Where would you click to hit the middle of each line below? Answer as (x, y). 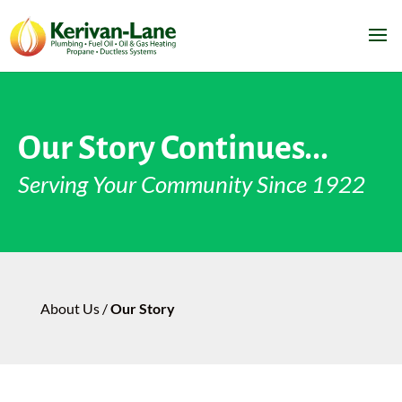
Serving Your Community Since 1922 (192, 184)
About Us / (75, 308)
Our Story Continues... (173, 148)
